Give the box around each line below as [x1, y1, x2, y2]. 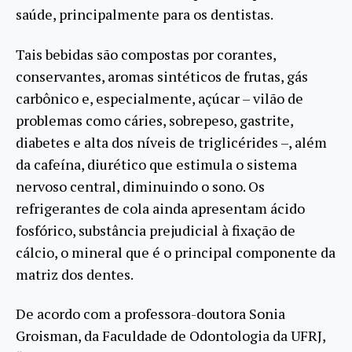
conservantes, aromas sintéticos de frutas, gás [16, 66, 308, 86]
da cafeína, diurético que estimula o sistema [16, 154, 297, 174]
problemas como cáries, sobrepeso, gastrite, [16, 110, 293, 130]
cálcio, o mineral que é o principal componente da [16, 242, 335, 262]
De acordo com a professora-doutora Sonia [16, 304, 285, 324]
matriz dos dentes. [16, 264, 134, 284]
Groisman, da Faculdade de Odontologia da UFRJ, [16, 326, 325, 346]
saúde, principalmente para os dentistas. [16, 5, 273, 24]
